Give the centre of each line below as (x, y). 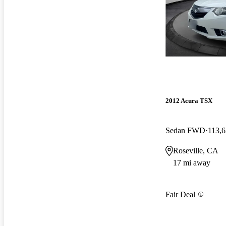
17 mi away (192, 163)
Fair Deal (180, 194)
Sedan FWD (185, 131)
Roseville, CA (196, 151)
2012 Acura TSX (189, 101)
